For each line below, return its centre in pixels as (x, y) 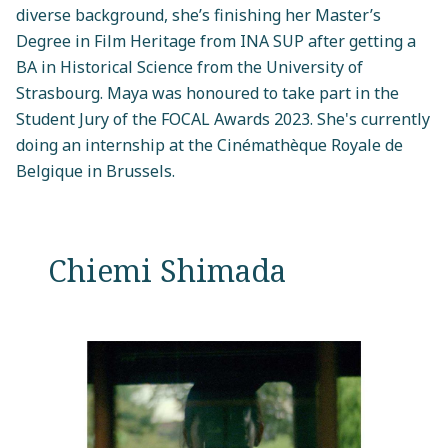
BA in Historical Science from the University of (189, 66)
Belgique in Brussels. (95, 170)
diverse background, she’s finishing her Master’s (198, 14)
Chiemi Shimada (167, 270)
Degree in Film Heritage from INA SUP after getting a (216, 40)
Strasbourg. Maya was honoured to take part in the (207, 92)
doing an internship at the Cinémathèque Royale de (209, 144)
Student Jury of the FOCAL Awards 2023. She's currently (223, 118)
